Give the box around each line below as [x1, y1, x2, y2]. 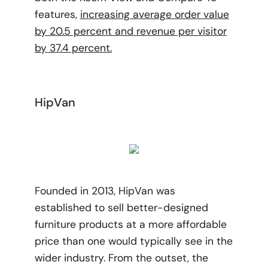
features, [34, 8, 80, 22]
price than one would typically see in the [34, 234, 233, 248]
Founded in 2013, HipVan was [34, 184, 175, 198]
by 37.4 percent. [34, 41, 112, 55]
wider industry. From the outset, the [34, 251, 208, 265]
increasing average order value [80, 8, 229, 22]
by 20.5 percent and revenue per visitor [34, 25, 227, 38]
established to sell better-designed [34, 201, 208, 215]
